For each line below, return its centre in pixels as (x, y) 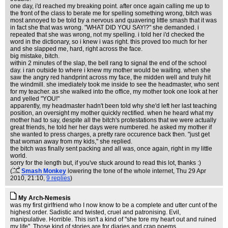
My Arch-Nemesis (45, 198)
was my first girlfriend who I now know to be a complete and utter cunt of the (114, 205)
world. (19, 156)
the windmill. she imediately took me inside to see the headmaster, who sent (115, 84)
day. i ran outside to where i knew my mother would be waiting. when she (110, 70)
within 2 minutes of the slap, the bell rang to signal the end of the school (108, 63)
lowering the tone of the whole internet (120, 171)
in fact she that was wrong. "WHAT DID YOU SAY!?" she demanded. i (105, 27)
